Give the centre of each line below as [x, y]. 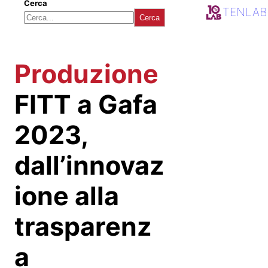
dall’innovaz [89, 165]
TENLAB [245, 12]
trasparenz [83, 226]
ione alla [67, 196]
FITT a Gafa [86, 104]
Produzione [86, 74]
